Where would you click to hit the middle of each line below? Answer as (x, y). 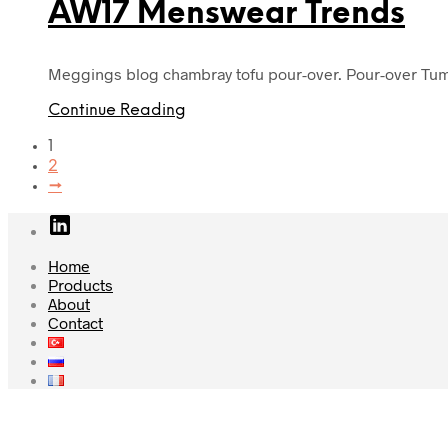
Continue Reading (117, 111)
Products (80, 285)
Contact (75, 323)
